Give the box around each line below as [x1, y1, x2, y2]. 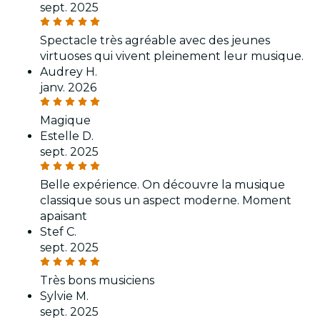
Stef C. [40, 225, 76, 239]
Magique [40, 114, 91, 128]
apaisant [40, 209, 87, 224]
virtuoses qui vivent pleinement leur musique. [40, 49, 304, 64]
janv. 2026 [40, 81, 96, 95]
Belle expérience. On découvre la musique [40, 178, 285, 192]
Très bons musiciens [40, 274, 154, 288]
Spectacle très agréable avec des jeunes [40, 34, 270, 48]
